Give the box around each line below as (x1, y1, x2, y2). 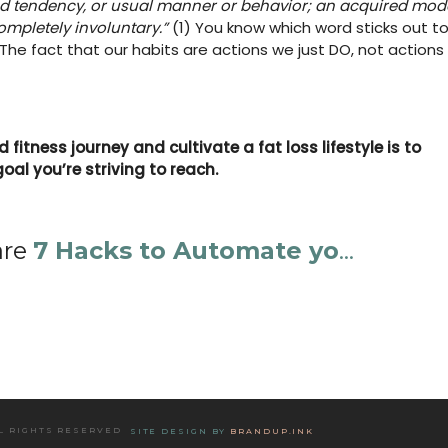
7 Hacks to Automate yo (33, 235, 339, 265)
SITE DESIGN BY (129, 425, 231, 436)
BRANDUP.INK (230, 425, 315, 436)
